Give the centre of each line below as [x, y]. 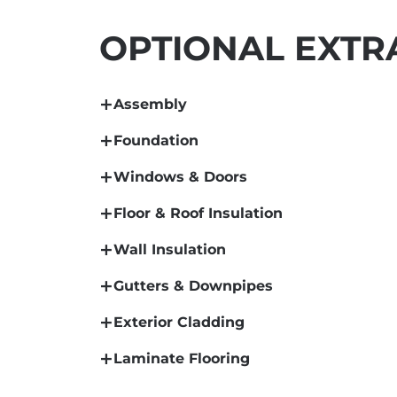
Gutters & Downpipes [193, 285]
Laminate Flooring [182, 358]
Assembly [150, 104]
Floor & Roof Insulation [198, 213]
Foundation [156, 140]
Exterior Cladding [179, 322]
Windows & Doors [180, 176]
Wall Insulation [170, 249]
